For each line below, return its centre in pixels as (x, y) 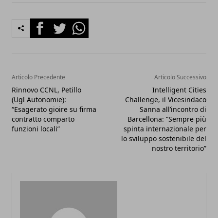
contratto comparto (43, 119)
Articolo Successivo (180, 77)
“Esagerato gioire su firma (54, 109)
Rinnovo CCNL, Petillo (46, 90)
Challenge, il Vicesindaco (166, 99)
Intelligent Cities (179, 90)
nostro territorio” (179, 148)
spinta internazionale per (165, 128)
